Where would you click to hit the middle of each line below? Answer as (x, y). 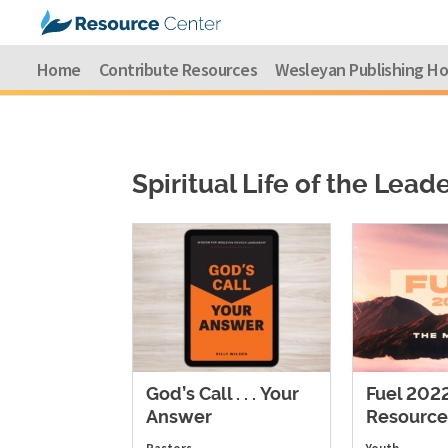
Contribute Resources (178, 69)
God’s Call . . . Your (222, 394)
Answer (179, 417)
